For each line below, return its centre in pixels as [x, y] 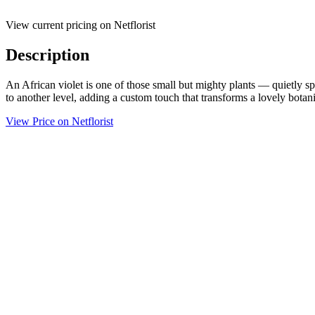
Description [47, 54]
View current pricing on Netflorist [81, 25]
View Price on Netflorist [59, 121]
